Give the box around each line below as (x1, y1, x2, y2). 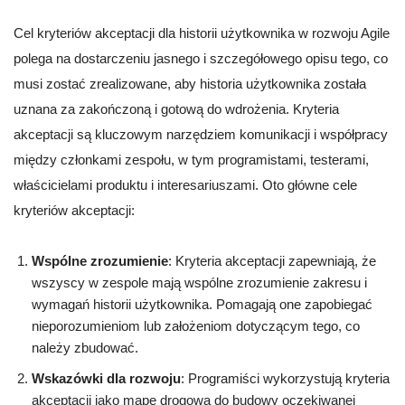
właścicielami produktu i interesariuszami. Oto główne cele (14, 177, 357, 193)
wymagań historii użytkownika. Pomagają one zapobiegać (32, 297, 372, 313)
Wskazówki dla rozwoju (32, 371, 181, 387)
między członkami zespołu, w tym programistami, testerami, (14, 152, 369, 168)
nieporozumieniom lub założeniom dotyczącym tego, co (32, 318, 360, 334)
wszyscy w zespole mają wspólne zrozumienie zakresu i (32, 275, 367, 291)
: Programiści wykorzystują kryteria (181, 371, 390, 387)
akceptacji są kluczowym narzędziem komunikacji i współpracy (14, 127, 388, 143)
